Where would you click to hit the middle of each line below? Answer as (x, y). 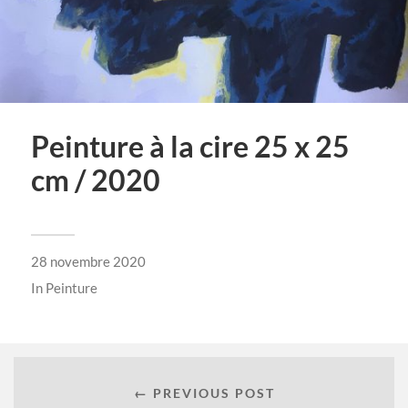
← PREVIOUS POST (204, 393)
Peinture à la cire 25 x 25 (190, 146)
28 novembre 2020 (88, 261)
